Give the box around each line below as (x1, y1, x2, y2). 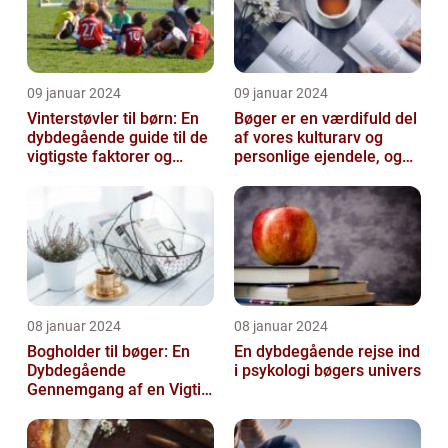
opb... (234, 185, 273, 205)
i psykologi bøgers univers (234, 361, 421, 381)
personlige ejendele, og (234, 147, 402, 167)
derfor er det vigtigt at (234, 166, 391, 186)
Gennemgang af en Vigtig (27, 380, 210, 400)
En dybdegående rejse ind (234, 342, 420, 362)
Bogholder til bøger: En (27, 342, 190, 362)
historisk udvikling (27, 166, 156, 186)
